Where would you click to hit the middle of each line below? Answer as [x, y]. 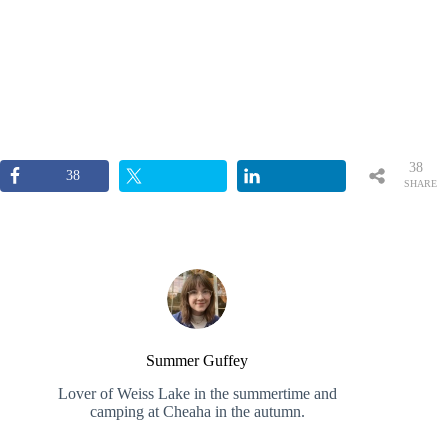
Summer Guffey [197, 360]
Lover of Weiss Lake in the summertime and [197, 393]
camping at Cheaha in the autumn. [197, 411]
